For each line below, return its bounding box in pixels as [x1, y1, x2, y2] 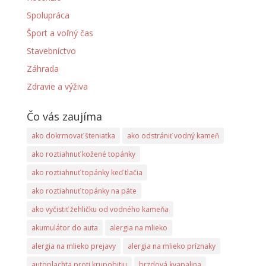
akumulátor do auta [31, 223, 98, 233]
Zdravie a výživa [26, 81, 88, 92]
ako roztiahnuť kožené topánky [31, 149, 135, 159]
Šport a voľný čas [26, 27, 93, 39]
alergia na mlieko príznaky [127, 241, 216, 251]
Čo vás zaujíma [26, 109, 102, 123]
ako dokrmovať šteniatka [31, 131, 115, 141]
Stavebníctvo [26, 45, 76, 56]
